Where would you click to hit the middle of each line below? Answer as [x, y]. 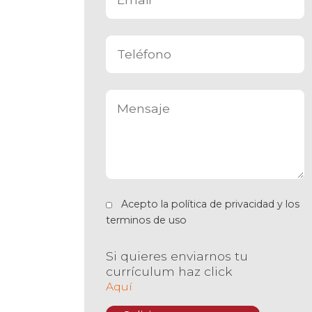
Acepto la [146, 204]
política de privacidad [223, 204]
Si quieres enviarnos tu [177, 256]
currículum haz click [169, 271]
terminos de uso [146, 220]
